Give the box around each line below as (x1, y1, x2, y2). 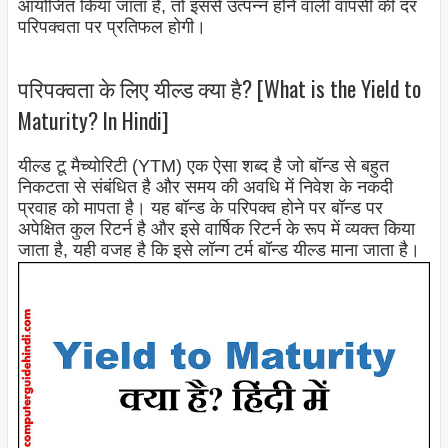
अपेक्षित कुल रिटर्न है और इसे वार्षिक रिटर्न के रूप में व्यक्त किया (17, 219, 415, 240)
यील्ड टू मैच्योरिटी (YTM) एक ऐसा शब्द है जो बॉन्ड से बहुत (17, 156, 389, 177)
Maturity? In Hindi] (17, 103, 169, 136)
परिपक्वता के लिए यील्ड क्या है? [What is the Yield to (17, 71, 421, 104)
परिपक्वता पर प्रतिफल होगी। (17, 17, 206, 38)
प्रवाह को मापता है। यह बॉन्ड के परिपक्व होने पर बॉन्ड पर (17, 198, 383, 219)
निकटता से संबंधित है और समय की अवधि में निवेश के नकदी (17, 177, 393, 198)
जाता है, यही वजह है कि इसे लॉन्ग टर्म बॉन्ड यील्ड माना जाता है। (17, 240, 420, 261)
